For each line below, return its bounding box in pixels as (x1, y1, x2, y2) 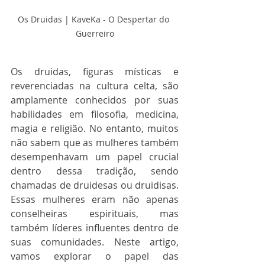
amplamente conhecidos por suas (11, 93, 179, 106)
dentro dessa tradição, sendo (11, 164, 179, 177)
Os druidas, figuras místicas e (11, 65, 179, 78)
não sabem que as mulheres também (11, 136, 179, 149)
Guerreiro (75, 28, 114, 39)
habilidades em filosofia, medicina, (11, 108, 179, 121)
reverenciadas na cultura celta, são (11, 79, 179, 92)
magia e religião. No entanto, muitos (11, 122, 179, 135)
